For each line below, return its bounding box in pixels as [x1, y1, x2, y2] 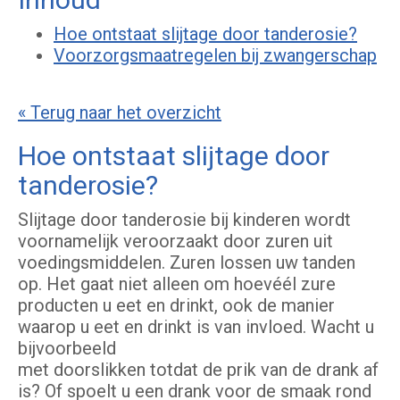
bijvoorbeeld [18, 337, 116, 360]
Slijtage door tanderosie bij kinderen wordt [18, 209, 351, 231]
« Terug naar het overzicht [18, 102, 221, 124]
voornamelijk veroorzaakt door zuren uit [18, 230, 333, 253]
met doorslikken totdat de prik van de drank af [18, 359, 379, 381]
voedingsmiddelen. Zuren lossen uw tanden [18, 252, 355, 274]
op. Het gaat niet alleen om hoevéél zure [18, 273, 336, 296]
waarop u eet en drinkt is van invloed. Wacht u [18, 316, 374, 338]
